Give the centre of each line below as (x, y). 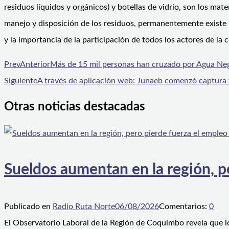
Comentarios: (184, 207)
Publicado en (28, 207)
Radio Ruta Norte (84, 207)
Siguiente (21, 81)
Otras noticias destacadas (75, 107)
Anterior (35, 64)
